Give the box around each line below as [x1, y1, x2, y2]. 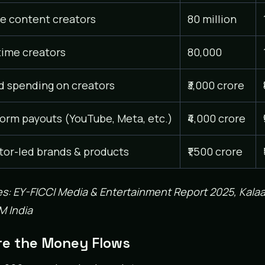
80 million [187, 11, 237, 26]
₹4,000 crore [187, 111, 245, 125]
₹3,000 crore [187, 77, 244, 92]
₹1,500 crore [187, 144, 243, 159]
